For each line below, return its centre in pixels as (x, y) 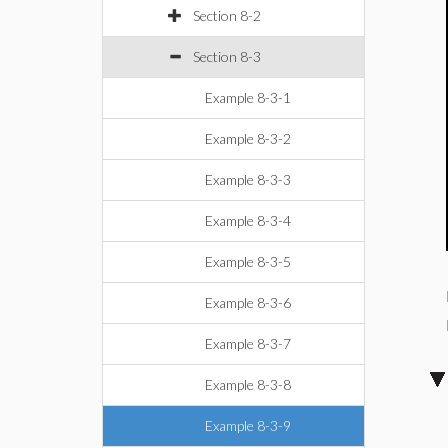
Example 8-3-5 (248, 261)
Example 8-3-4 (248, 220)
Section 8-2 (227, 15)
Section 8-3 (227, 56)
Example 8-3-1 (248, 97)
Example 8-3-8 (248, 384)
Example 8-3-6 (248, 302)
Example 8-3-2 (248, 138)
